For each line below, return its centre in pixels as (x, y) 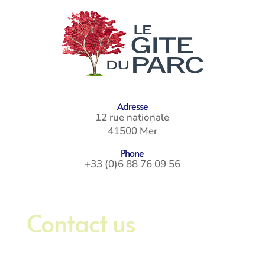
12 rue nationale (132, 118)
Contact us (81, 223)
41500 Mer (132, 131)
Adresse (132, 106)
